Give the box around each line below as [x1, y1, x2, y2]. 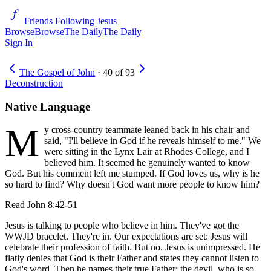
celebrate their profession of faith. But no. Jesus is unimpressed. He [5, 242, 260, 253]
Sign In [5, 38, 33, 48]
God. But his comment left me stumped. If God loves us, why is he [5, 168, 260, 179]
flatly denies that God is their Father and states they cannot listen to [5, 253, 259, 264]
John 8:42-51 [27, 200, 77, 211]
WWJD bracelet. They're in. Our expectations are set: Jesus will [5, 231, 247, 242]
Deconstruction [5, 78, 63, 88]
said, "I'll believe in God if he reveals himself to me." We [44, 135, 261, 146]
